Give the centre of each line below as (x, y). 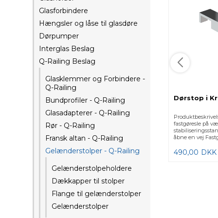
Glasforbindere (64, 11)
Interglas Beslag (67, 49)
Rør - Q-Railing (70, 126)
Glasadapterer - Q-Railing (88, 113)
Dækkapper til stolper (88, 181)
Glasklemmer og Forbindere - (95, 79)
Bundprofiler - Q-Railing (85, 100)
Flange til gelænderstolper (97, 194)
